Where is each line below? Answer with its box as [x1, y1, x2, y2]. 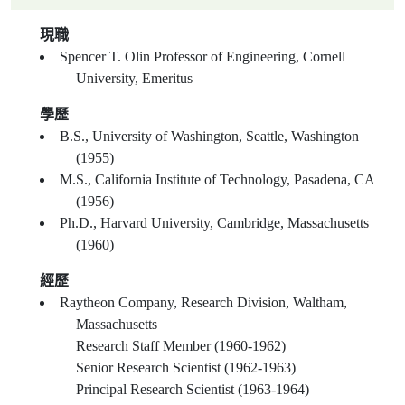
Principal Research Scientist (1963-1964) [76, 381, 309, 398]
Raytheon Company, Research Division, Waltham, [60, 295, 347, 311]
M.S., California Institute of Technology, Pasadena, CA [60, 172, 374, 188]
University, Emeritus [76, 71, 193, 87]
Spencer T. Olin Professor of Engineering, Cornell [60, 49, 345, 65]
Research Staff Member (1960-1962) [76, 338, 286, 354]
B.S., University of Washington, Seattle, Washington [60, 128, 359, 145]
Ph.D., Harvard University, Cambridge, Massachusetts [60, 215, 369, 231]
